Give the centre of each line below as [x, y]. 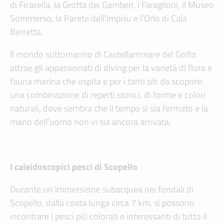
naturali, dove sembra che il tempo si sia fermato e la [109, 108]
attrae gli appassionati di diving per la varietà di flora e [111, 68]
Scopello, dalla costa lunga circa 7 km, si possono [102, 203]
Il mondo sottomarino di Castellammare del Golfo [103, 54]
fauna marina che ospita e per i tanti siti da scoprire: [107, 81]
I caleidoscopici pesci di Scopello [74, 167]
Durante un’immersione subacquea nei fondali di [102, 189]
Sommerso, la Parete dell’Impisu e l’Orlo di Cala [98, 18]
